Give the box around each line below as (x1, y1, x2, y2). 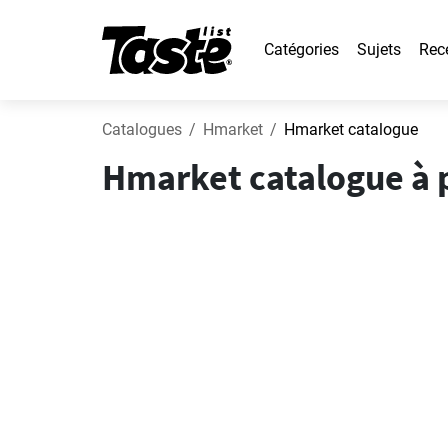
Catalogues (102, 120, 182, 139)
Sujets (357, 40, 401, 59)
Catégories (264, 40, 339, 59)
